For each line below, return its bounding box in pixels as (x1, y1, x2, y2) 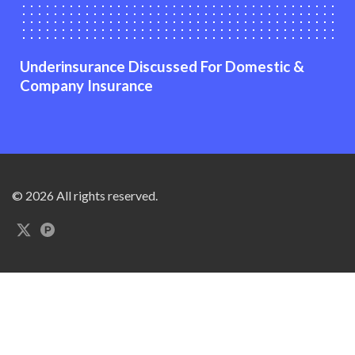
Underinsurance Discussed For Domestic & (20, 57, 304, 75)
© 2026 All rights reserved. (12, 188, 158, 204)
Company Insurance (20, 76, 153, 94)
